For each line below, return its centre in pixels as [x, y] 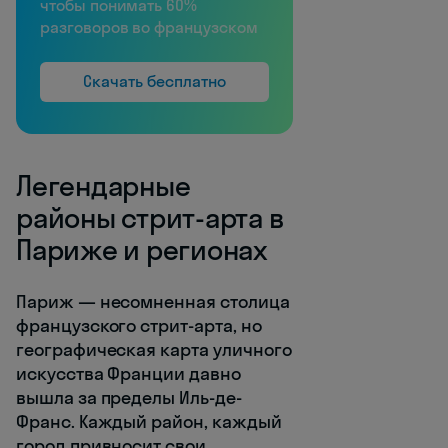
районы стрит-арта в [150, 217]
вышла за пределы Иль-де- [129, 397]
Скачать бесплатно [154, 80]
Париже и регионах [142, 249]
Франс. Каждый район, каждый [149, 421]
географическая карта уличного [154, 349]
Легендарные [103, 185]
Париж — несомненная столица [153, 301]
